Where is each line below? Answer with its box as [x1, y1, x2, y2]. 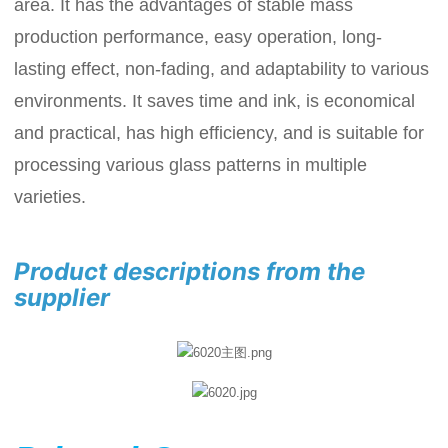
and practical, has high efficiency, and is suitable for [14, 123, 425, 144]
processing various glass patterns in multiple [14, 155, 368, 176]
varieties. [14, 187, 87, 208]
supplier [14, 283, 111, 313]
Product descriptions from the [14, 257, 366, 287]
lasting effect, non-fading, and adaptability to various [14, 59, 430, 80]
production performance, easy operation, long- [14, 27, 383, 48]
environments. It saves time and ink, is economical [14, 91, 416, 112]
